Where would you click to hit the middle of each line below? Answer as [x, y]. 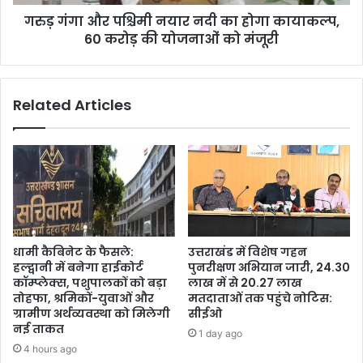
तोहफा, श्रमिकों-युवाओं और [83, 298]
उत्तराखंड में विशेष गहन [248, 252]
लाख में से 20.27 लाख [245, 282]
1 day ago [220, 333]
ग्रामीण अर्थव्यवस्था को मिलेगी [92, 313]
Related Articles [72, 105]
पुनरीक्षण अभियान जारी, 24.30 [269, 267]
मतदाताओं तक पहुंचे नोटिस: [260, 298]
